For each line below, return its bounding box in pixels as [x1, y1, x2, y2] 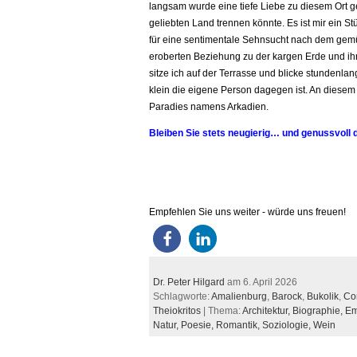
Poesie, [181, 320, 216, 331]
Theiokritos [153, 305, 201, 316]
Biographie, [292, 305, 345, 316]
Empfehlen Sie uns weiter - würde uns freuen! [149, 206, 346, 218]
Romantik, [216, 320, 262, 331]
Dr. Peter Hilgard [153, 277, 225, 288]
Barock [272, 291, 302, 302]
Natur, [153, 320, 181, 331]
